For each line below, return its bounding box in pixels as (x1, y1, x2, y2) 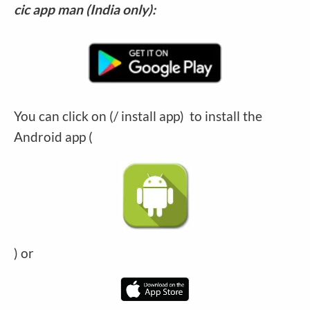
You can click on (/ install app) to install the (14, 108, 262, 125)
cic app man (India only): (14, 1, 156, 18)
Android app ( (14, 129, 93, 145)
